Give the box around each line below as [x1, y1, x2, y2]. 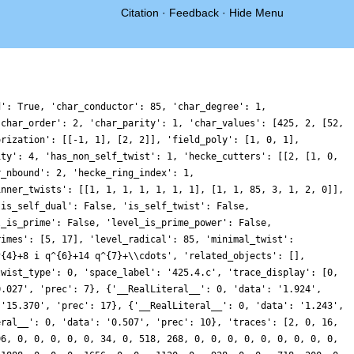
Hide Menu [229, 6, 284, 19]
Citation [121, 6, 159, 19]
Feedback [169, 6, 219, 19]
